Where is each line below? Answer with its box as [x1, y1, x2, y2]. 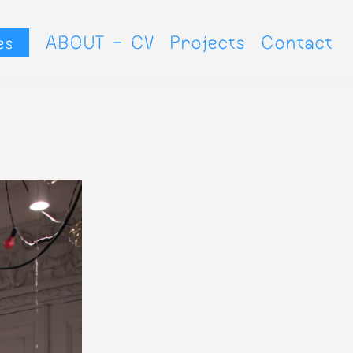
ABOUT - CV [45, 30, 154, 53]
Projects [169, 30, 245, 53]
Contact [261, 30, 333, 53]
